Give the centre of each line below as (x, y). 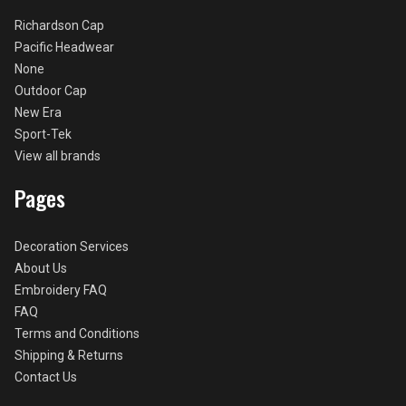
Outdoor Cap (51, 90)
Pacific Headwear (64, 47)
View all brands (58, 155)
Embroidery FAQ (61, 290)
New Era (38, 112)
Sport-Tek (43, 134)
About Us (41, 268)
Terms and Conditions (77, 333)
